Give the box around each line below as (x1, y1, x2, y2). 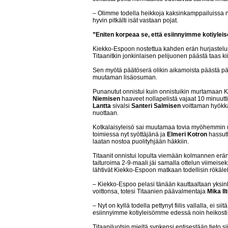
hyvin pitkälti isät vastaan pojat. (93, 17, 178, 24)
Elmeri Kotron (167, 131, 207, 138)
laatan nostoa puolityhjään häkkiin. (93, 138, 189, 145)
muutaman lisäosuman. (93, 74, 157, 81)
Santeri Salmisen (131, 102, 181, 109)
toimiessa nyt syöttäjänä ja (93, 131, 167, 138)
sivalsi (111, 102, 131, 109)
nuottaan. (93, 109, 119, 117)
